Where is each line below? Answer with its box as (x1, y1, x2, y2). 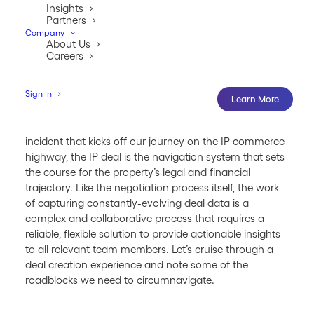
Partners (46, 14, 86, 26)
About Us (46, 38, 90, 50)
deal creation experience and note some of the (25, 259, 248, 271)
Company (25, 28, 64, 37)
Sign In (25, 89, 52, 98)
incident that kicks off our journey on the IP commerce (25, 135, 285, 147)
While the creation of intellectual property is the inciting (25, 120, 287, 132)
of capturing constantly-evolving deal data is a (25, 197, 249, 209)
